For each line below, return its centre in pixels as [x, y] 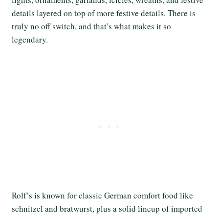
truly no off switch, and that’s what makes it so [91, 26]
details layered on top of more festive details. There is [104, 13]
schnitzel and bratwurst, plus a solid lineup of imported [107, 208]
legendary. [30, 39]
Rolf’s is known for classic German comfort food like [102, 195]
